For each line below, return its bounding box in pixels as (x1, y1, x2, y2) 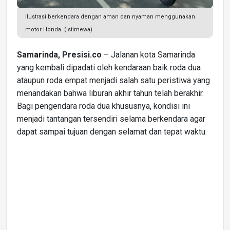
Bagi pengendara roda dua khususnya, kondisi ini (17, 101, 190, 111)
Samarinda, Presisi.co (17, 49, 102, 60)
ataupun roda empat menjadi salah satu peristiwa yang (17, 75, 210, 85)
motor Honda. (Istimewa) (25, 26, 92, 33)
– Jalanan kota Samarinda (102, 49, 195, 60)
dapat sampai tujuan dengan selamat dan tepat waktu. (17, 126, 207, 137)
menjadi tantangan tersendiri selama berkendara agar (17, 113, 205, 124)
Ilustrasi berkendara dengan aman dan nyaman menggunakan (25, 13, 195, 20)
